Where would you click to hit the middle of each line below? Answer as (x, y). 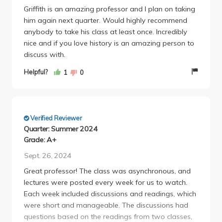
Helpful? (36, 72)
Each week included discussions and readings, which (110, 194)
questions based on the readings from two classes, (108, 216)
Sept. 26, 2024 (48, 156)
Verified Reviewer (55, 118)
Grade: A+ (40, 140)
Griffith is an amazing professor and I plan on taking (110, 9)
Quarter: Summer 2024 (61, 129)
